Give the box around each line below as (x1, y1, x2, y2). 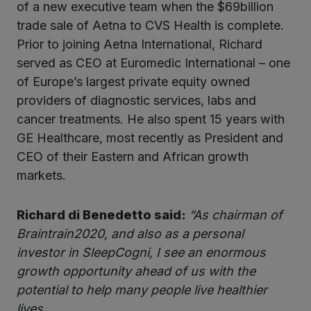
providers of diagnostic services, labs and (17, 93, 256, 108)
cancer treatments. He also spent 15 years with (17, 112, 285, 127)
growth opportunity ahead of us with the (17, 264, 255, 279)
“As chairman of (189, 208, 283, 223)
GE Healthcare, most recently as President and (17, 131, 283, 146)
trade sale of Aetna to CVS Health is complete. (17, 18, 284, 33)
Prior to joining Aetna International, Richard (17, 37, 262, 52)
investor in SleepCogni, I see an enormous (17, 245, 266, 260)
